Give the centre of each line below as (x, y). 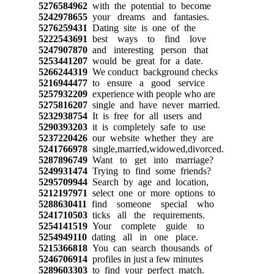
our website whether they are (150, 138)
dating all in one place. (142, 237)
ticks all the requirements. (146, 215)
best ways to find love (146, 39)
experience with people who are (151, 94)
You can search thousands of (150, 248)
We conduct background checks (152, 72)
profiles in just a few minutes (145, 259)
